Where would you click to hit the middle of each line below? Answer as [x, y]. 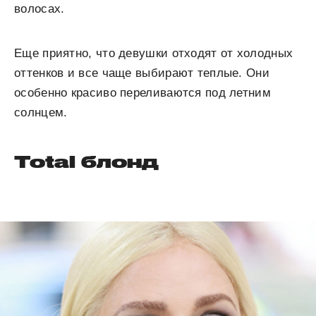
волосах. [39, 9]
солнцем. [41, 113]
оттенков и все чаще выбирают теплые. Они [142, 73]
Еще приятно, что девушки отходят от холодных [154, 54]
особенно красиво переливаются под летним [142, 93]
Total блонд [87, 162]
